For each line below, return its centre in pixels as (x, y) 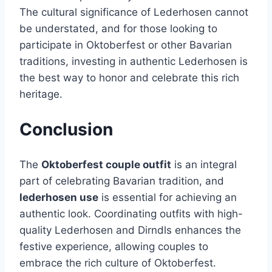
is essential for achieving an (168, 197)
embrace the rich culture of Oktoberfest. (118, 263)
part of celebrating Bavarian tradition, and (122, 181)
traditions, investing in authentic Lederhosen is (134, 62)
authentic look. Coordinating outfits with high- (131, 213)
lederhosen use (59, 197)
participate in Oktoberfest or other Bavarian (126, 45)
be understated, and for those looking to (118, 29)
